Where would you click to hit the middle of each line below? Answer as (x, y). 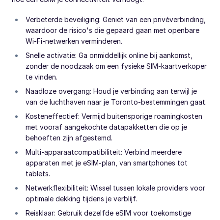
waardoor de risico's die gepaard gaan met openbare (112, 30)
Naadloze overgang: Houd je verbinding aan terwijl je (111, 91)
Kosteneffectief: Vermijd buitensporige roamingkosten (114, 116)
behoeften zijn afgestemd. (69, 137)
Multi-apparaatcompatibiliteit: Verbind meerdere (104, 152)
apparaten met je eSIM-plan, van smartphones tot (107, 163)
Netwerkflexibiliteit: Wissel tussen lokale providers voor (115, 188)
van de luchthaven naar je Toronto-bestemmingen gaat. (116, 102)
